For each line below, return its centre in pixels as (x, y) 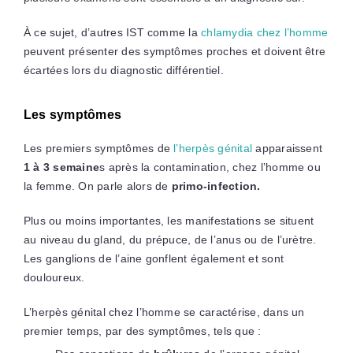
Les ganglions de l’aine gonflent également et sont (153, 258)
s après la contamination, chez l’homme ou (210, 167)
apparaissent (288, 148)
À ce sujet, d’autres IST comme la (112, 32)
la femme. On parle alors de (97, 186)
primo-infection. (216, 186)
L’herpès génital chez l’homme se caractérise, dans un (164, 312)
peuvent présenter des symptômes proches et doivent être (175, 51)
